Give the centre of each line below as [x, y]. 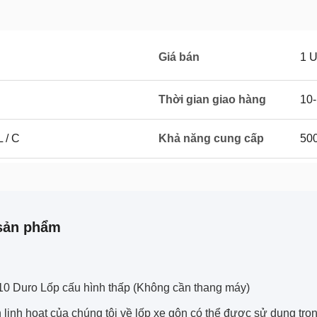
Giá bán [179, 57]
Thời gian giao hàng [212, 99]
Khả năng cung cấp [211, 138]
